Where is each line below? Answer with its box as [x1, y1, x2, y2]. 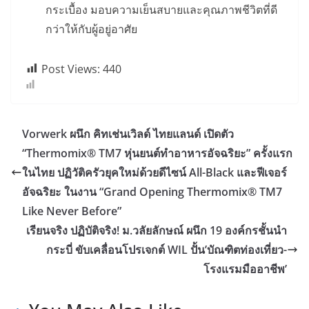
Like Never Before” [22, 203, 121, 219]
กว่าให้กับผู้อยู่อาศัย [46, 21, 137, 37]
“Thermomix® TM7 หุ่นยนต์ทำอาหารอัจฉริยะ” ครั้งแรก [22, 145, 292, 161]
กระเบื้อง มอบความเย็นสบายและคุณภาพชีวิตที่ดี [46, 1, 277, 17]
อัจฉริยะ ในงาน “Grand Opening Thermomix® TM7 [22, 183, 282, 199]
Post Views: [41, 61, 100, 77]
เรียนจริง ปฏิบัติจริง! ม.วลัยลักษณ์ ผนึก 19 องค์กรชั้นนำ [26, 222, 287, 238]
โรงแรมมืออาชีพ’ [203, 261, 287, 277]
